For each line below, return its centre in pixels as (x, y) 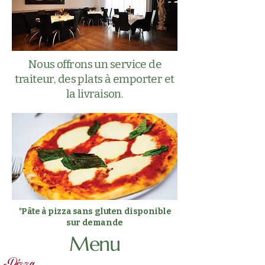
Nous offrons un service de (95, 64)
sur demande (95, 223)
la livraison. (95, 94)
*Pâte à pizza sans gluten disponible (95, 211)
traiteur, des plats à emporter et (95, 79)
